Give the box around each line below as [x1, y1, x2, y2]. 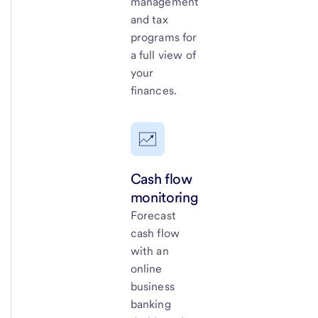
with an [130, 243, 169, 258]
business [130, 279, 175, 293]
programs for [130, 30, 197, 44]
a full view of [130, 48, 196, 62]
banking [130, 297, 171, 311]
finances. [130, 83, 177, 97]
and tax [130, 12, 168, 26]
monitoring [130, 188, 199, 206]
